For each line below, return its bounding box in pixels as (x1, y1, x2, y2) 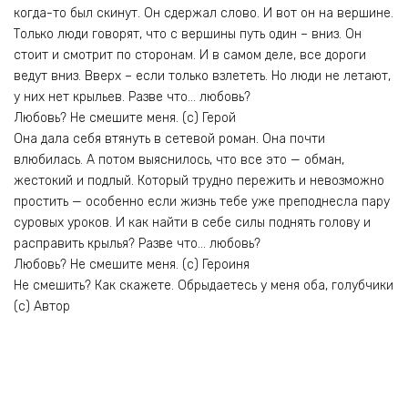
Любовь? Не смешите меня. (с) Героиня (14, 257, 250, 273)
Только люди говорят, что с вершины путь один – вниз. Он (14, 26, 362, 43)
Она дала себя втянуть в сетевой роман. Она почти (14, 131, 325, 148)
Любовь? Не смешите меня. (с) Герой (14, 110, 236, 127)
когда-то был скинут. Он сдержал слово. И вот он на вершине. (14, 5, 393, 22)
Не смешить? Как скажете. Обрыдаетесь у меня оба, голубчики (14, 278, 393, 294)
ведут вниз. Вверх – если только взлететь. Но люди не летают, (14, 68, 391, 85)
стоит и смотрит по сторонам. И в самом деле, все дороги (14, 47, 366, 64)
